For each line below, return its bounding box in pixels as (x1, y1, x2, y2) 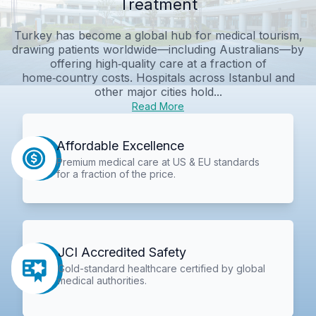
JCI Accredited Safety (58, 245, 187, 260)
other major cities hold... (94, 84, 222, 99)
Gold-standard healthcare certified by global (58, 262, 266, 275)
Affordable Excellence (56, 138, 184, 153)
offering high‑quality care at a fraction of (49, 56, 267, 71)
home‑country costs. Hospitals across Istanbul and (21, 70, 295, 85)
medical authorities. (58, 274, 147, 287)
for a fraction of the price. (56, 167, 176, 180)
